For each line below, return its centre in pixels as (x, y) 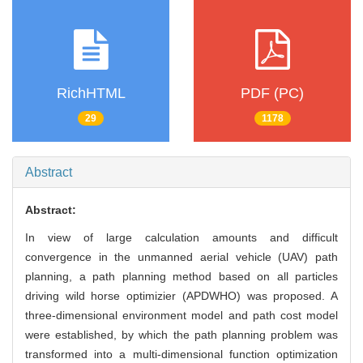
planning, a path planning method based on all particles (181, 277)
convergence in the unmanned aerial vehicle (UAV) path (181, 257)
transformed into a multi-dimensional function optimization (181, 354)
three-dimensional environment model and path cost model (181, 316)
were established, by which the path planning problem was (181, 335)
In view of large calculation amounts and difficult (181, 238)
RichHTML (91, 93)
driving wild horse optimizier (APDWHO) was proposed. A (181, 296)
